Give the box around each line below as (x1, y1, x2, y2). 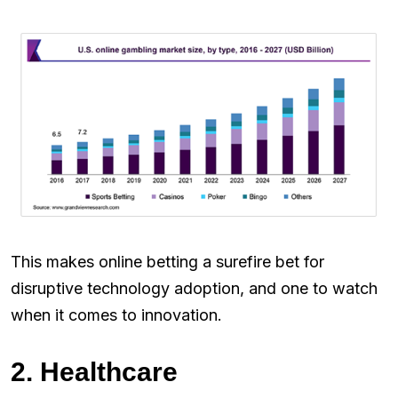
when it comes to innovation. (11, 306, 222, 325)
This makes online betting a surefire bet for (11, 252, 324, 272)
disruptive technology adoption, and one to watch (11, 279, 378, 298)
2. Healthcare (11, 357, 178, 387)
